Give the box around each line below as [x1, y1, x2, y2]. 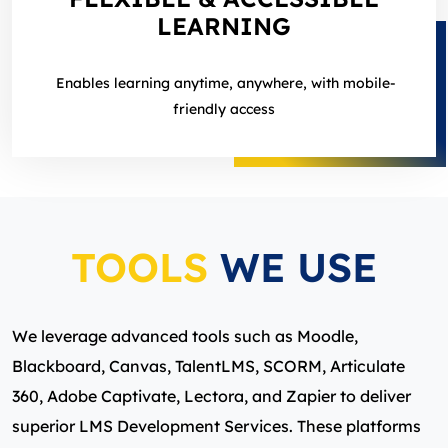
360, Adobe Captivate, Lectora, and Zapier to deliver [12, 386, 411, 407]
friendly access [173, 100, 275, 119]
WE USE [208, 242, 377, 293]
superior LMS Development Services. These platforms [12, 416, 421, 437]
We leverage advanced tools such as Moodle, [12, 326, 358, 347]
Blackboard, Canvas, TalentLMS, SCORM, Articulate [12, 356, 405, 377]
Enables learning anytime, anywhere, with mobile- [52, 74, 396, 93]
